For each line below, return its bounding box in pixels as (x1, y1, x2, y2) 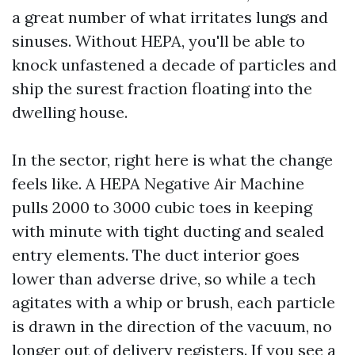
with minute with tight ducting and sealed (12, 221, 324, 241)
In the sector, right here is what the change (12, 150, 333, 170)
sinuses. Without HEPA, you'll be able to (12, 31, 305, 51)
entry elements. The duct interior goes (12, 245, 300, 265)
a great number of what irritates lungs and (12, 7, 328, 27)
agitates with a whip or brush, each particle (12, 292, 335, 312)
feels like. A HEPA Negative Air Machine (12, 174, 304, 193)
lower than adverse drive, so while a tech (12, 269, 316, 288)
